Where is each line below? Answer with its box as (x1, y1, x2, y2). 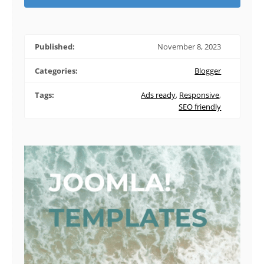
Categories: (35, 65, 78, 76)
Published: (35, 41, 75, 52)
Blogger (194, 65, 222, 76)
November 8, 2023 (157, 41, 222, 52)
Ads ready (141, 89, 176, 100)
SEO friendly (179, 101, 222, 112)
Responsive (179, 89, 220, 100)
